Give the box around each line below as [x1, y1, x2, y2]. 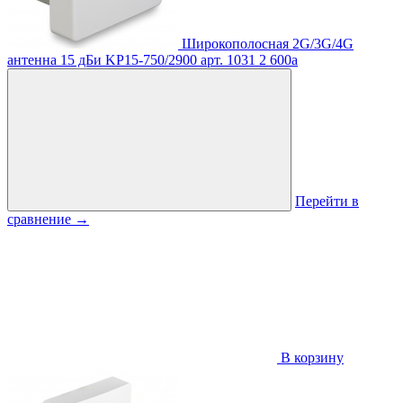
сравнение [7, 211, 75, 228]
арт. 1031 [201, 52, 255, 68]
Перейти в [295, 193, 359, 210]
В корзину [277, 350, 344, 366]
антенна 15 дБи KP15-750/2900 [7, 52, 197, 68]
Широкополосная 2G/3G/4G [182, 36, 354, 52]
